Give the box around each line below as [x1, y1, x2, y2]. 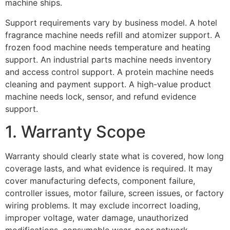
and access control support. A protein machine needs [5, 66, 214, 77]
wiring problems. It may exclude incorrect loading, [5, 200, 200, 210]
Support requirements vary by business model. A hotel [5, 17, 217, 28]
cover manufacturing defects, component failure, [5, 175, 195, 186]
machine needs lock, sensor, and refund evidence [5, 91, 196, 102]
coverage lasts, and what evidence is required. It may [5, 163, 213, 174]
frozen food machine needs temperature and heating [5, 42, 210, 52]
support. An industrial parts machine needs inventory [5, 54, 212, 65]
